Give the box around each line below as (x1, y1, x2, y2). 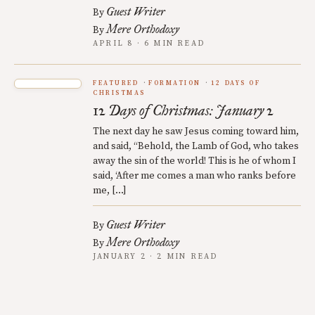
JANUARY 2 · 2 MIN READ (93, 251, 218, 262)
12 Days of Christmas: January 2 (93, 101, 274, 119)
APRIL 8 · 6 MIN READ (93, 38, 205, 49)
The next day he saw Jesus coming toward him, (93, 124, 299, 138)
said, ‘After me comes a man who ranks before (93, 169, 296, 182)
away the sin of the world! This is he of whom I (93, 154, 296, 167)
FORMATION (148, 79, 201, 87)
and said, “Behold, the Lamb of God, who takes (93, 139, 299, 153)
